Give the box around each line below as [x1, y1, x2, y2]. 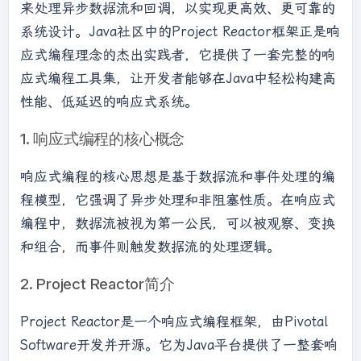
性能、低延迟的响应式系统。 [20, 93, 198, 110]
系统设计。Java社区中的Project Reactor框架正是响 [20, 23, 340, 39]
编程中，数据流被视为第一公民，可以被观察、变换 [20, 215, 335, 231]
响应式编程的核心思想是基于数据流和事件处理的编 [20, 168, 335, 185]
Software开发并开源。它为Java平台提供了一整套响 [20, 337, 338, 353]
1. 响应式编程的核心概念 [20, 130, 185, 148]
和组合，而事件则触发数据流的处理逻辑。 [20, 239, 280, 255]
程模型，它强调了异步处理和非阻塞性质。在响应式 [20, 192, 335, 208]
